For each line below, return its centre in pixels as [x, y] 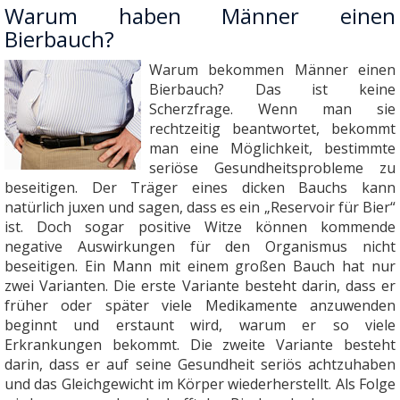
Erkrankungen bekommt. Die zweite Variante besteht [200, 345]
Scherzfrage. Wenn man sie [272, 109]
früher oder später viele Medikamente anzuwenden [200, 306]
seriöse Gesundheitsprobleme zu [272, 168]
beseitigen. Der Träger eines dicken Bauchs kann [200, 188]
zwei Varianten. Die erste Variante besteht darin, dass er [200, 286]
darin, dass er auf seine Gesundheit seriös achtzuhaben [200, 365]
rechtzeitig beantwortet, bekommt [272, 129]
